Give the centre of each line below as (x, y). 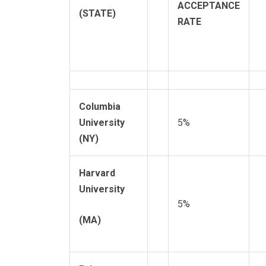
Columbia (100, 107)
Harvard (97, 173)
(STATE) (97, 14)
